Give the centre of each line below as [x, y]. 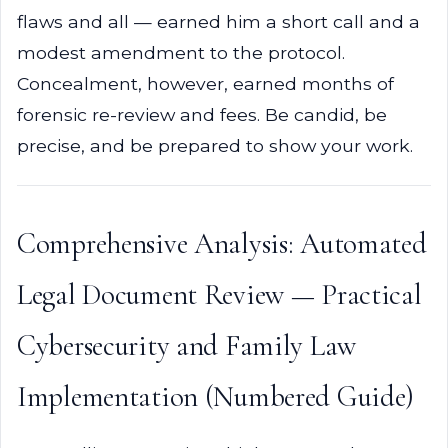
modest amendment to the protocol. [181, 52]
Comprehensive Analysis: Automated [222, 243]
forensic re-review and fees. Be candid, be [202, 114]
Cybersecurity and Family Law [186, 345]
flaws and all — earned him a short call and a [218, 21]
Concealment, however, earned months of [205, 83]
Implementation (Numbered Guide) [216, 396]
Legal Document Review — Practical [219, 294]
